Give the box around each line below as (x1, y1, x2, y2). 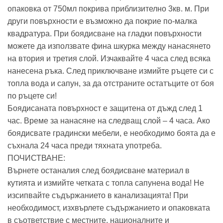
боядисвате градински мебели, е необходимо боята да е (7, 128, 216, 137)
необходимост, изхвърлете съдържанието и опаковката (7, 203, 210, 212)
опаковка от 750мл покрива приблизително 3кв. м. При (7, 4, 209, 13)
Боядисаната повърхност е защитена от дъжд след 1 (7, 104, 203, 112)
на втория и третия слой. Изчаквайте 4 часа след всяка (7, 54, 211, 63)
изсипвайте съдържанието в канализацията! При (7, 191, 188, 200)
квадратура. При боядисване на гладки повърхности (7, 29, 202, 38)
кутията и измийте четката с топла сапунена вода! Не (7, 178, 204, 187)
